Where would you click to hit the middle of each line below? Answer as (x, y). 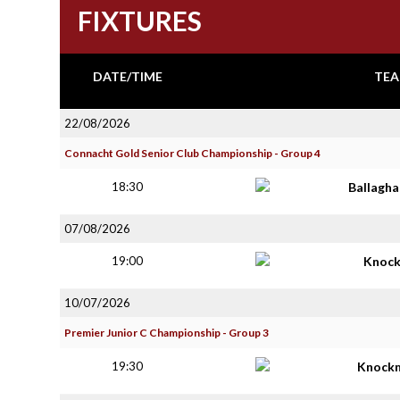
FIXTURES (140, 21)
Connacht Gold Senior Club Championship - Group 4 (192, 153)
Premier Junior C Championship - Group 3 (167, 333)
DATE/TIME (127, 76)
